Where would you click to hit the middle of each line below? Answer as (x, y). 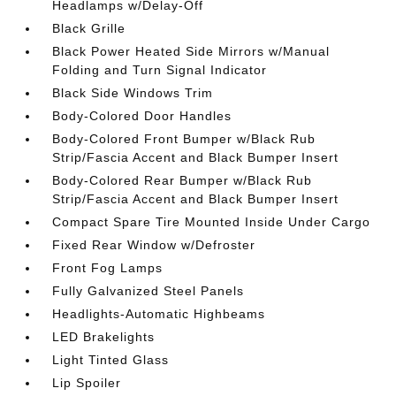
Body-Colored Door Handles (142, 115)
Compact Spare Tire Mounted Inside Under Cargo (212, 221)
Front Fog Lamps (108, 267)
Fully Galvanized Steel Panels (148, 290)
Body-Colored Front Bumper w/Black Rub (184, 138)
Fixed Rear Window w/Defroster (154, 244)
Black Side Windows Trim (133, 92)
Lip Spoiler (87, 382)
